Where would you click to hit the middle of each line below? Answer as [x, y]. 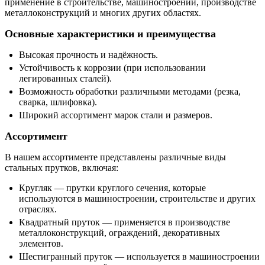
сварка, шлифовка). [58, 102]
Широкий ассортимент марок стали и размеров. [116, 115]
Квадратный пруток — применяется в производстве [125, 222]
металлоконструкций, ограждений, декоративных [119, 233]
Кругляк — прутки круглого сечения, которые [112, 188]
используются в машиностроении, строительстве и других [137, 199]
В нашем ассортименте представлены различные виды [115, 157]
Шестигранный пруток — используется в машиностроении [139, 257]
